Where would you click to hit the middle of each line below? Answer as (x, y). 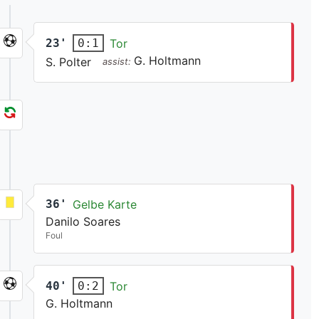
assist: (119, 62)
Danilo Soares (83, 222)
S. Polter (69, 62)
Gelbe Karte (105, 205)
